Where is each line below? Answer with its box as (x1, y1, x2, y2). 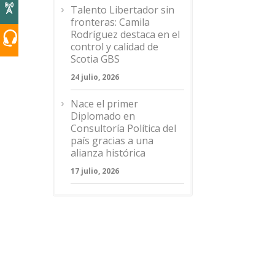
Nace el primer (71, 97, 138, 110)
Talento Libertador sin (71, 3, 174, 17)
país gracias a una (71, 134, 153, 147)
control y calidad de (71, 40, 158, 53)
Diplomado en (71, 109, 135, 123)
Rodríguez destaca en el (71, 28, 180, 41)
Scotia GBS (71, 52, 120, 66)
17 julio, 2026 (71, 166, 119, 176)
